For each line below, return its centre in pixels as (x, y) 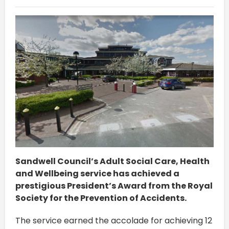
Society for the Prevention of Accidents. (101, 198)
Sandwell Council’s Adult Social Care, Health (112, 162)
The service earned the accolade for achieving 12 (114, 221)
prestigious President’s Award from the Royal (114, 186)
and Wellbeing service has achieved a (97, 174)
